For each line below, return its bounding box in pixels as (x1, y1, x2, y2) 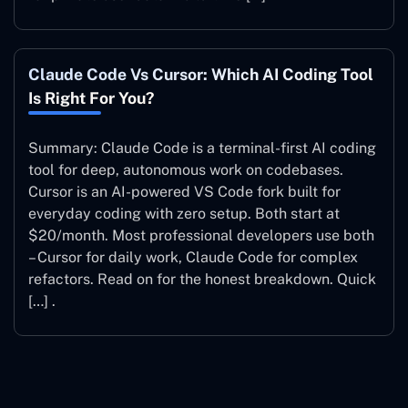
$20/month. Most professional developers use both (28, 226, 374, 244)
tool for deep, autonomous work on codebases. (28, 160, 343, 178)
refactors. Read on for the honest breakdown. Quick (28, 270, 376, 288)
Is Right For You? (28, 87, 154, 107)
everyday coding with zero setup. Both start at (28, 204, 340, 222)
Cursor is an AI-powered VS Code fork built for (28, 182, 341, 200)
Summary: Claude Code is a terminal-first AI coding (28, 138, 376, 157)
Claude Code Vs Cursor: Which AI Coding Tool (28, 64, 373, 84)
